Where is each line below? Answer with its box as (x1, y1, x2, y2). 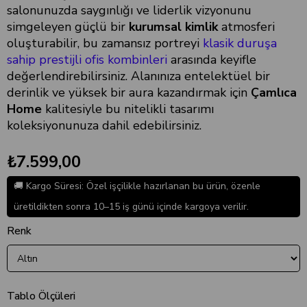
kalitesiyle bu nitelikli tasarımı (42, 101, 214, 117)
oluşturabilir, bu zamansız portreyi (7, 35, 203, 51)
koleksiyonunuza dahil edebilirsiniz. (7, 117, 201, 134)
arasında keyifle (167, 51, 256, 68)
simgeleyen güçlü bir (7, 19, 129, 35)
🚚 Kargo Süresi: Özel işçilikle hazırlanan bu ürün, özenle (14, 180, 260, 193)
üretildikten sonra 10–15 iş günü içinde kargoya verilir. (14, 200, 249, 213)
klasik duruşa (203, 35, 277, 51)
